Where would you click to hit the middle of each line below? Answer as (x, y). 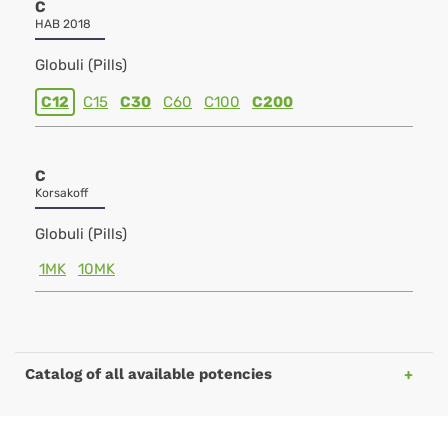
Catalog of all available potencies (148, 374)
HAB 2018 (63, 24)
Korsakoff (61, 193)
